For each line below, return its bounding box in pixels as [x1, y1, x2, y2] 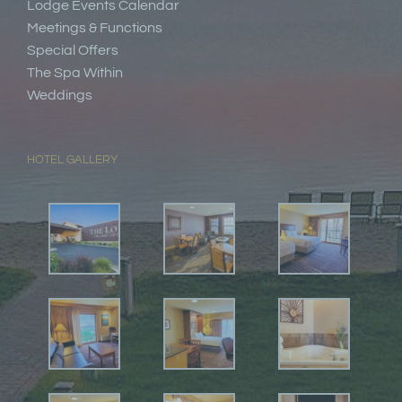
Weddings [27, 88, 92, 103]
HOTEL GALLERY [27, 153, 118, 167]
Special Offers [27, 43, 118, 58]
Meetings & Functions [27, 21, 162, 36]
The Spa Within [27, 66, 123, 81]
